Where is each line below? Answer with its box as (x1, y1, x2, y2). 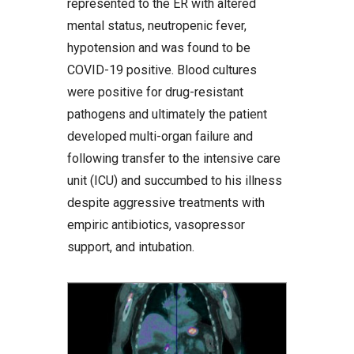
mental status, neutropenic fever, (67, 18, 247, 33)
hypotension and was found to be (67, 40, 250, 55)
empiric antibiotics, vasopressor (67, 217, 245, 232)
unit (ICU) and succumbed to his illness (67, 173, 282, 188)
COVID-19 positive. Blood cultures (67, 62, 257, 77)
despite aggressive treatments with (67, 195, 265, 210)
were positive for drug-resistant (67, 85, 243, 100)
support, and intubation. (67, 239, 194, 254)
